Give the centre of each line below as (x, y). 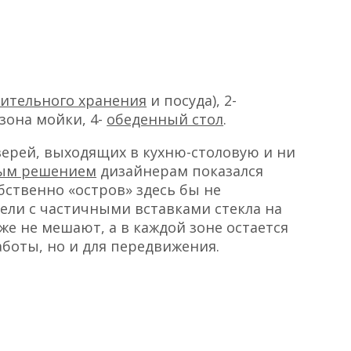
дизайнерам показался (180, 170)
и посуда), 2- (192, 100)
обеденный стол (165, 119)
